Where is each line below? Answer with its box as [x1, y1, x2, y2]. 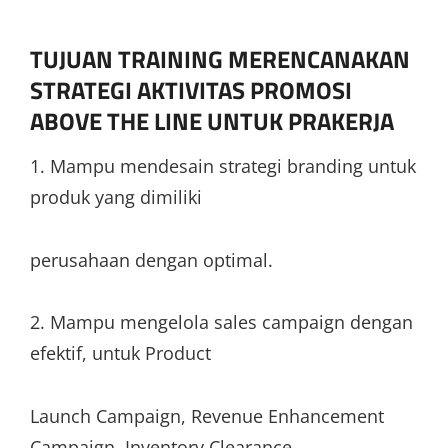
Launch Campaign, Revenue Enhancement [30, 403, 384, 428]
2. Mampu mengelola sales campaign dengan [30, 310, 413, 334]
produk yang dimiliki [30, 185, 202, 209]
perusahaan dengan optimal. [30, 247, 273, 272]
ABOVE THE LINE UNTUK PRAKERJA [30, 103, 394, 139]
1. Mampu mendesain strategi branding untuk [30, 154, 416, 178]
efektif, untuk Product [30, 341, 211, 365]
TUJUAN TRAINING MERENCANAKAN [30, 41, 410, 77]
